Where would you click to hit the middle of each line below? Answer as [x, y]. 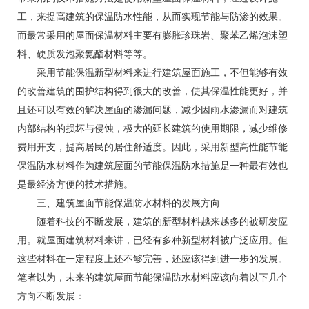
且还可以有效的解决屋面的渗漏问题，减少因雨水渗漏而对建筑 [152, 110]
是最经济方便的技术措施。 [75, 185]
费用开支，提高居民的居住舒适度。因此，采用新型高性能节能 [152, 147]
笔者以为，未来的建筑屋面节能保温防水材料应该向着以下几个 [152, 278]
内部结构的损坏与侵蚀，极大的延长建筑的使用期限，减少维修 [152, 129]
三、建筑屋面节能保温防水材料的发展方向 [119, 203]
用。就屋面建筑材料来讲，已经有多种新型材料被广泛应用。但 [152, 240]
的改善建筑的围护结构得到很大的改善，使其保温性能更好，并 [152, 91]
